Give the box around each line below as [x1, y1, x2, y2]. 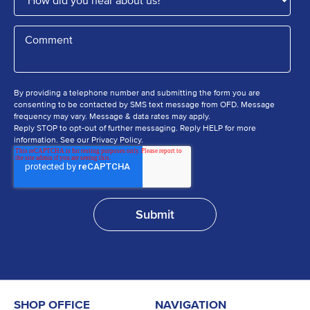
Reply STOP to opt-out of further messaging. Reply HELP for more [14, 123, 256, 134]
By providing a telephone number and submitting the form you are [14, 88, 260, 99]
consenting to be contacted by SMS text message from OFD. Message [14, 100, 275, 111]
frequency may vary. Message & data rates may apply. [14, 111, 212, 122]
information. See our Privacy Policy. [14, 135, 143, 146]
